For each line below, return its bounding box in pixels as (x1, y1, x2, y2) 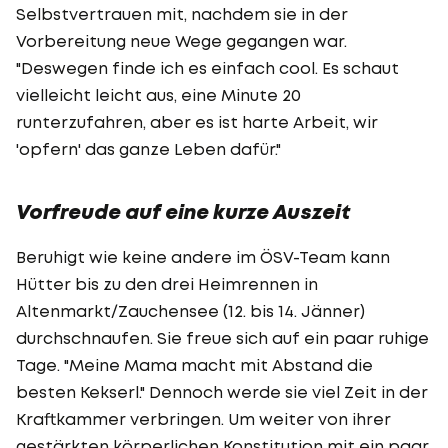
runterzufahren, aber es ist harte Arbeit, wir (16, 111, 378, 132)
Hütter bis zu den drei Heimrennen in (16, 273, 318, 294)
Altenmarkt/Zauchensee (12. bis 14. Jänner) (16, 300, 365, 321)
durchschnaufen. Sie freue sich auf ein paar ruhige (16, 327, 429, 348)
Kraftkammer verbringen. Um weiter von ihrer (16, 408, 391, 429)
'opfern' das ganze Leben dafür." (16, 138, 281, 159)
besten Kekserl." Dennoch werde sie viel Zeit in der (16, 381, 428, 402)
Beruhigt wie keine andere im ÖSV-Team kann (16, 246, 390, 267)
